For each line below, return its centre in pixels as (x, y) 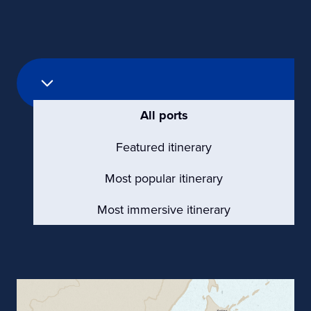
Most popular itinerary (164, 178)
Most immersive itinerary (164, 210)
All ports (164, 116)
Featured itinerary (164, 147)
